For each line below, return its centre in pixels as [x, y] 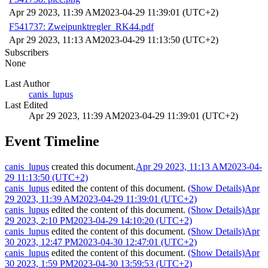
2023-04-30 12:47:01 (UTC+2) [138, 242]
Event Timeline [52, 141]
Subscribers [27, 53]
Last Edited [26, 105]
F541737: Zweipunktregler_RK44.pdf [81, 27]
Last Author [27, 84]
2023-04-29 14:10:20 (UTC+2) [133, 221]
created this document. [92, 167]
